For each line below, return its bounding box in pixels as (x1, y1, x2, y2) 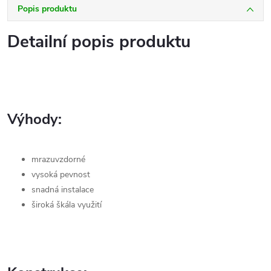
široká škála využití (31, 198, 102, 211)
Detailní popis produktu (7, 30, 191, 53)
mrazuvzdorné (31, 153, 85, 165)
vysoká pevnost (31, 168, 90, 180)
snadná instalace (31, 183, 94, 195)
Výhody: (7, 109, 62, 129)
